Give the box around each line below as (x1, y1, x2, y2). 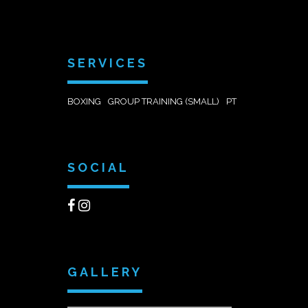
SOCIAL (67, 160, 129, 175)
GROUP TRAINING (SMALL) (108, 96, 219, 107)
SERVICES (67, 56, 148, 70)
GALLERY (67, 265, 142, 279)
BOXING (67, 96, 101, 107)
